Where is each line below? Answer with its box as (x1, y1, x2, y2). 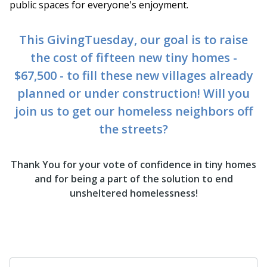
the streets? (99, 120, 168, 137)
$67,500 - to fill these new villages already (14, 67, 253, 83)
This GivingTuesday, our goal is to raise (19, 31, 248, 48)
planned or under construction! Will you (17, 85, 250, 101)
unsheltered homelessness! (69, 186, 198, 200)
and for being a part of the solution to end (34, 172, 233, 185)
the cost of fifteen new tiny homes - (30, 49, 237, 66)
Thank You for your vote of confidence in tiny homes (11, 157, 256, 171)
